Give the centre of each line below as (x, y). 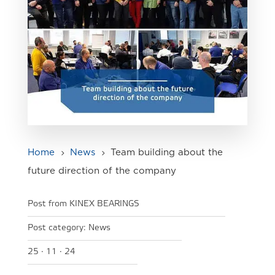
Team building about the (166, 152)
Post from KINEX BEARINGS (83, 204)
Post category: (58, 228)
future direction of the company (102, 171)
